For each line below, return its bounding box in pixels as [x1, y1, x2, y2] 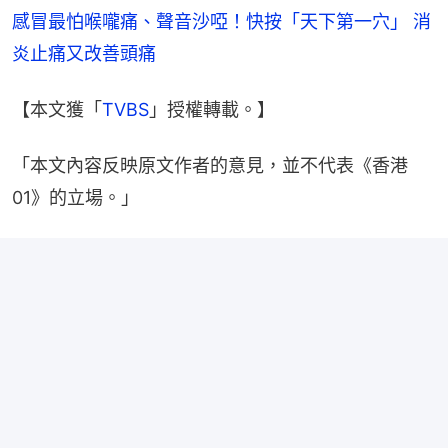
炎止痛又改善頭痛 [12, 42, 156, 64]
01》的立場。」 [12, 186, 139, 208]
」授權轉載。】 [149, 98, 275, 120]
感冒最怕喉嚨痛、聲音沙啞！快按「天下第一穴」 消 [12, 10, 431, 32]
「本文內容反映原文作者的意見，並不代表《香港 [12, 154, 408, 176]
